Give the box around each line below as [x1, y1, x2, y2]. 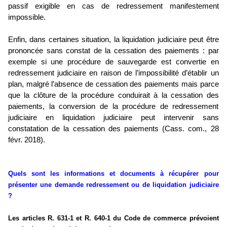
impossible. [8, 13, 46, 22]
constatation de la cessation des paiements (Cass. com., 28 [8, 125, 219, 133]
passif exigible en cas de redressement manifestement [8, 2, 219, 11]
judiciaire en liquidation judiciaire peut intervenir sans [8, 113, 219, 122]
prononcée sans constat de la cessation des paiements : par [8, 47, 219, 55]
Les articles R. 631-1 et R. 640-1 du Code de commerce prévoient [8, 214, 219, 222]
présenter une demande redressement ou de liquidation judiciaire [8, 181, 219, 189]
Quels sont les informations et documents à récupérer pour [8, 170, 219, 178]
